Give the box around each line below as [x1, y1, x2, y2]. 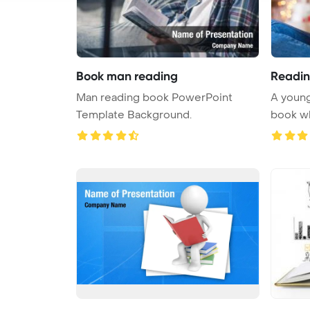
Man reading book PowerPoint [76, 90, 232, 104]
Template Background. [76, 107, 192, 122]
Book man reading [76, 68, 178, 84]
